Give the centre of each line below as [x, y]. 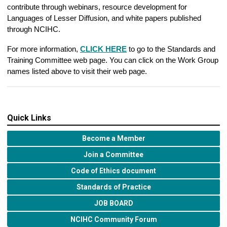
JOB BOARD [113, 203]
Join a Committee [113, 155]
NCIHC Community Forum [113, 220]
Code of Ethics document [113, 171]
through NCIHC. [35, 29]
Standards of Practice [113, 187]
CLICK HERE [103, 49]
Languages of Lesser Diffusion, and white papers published [104, 18]
